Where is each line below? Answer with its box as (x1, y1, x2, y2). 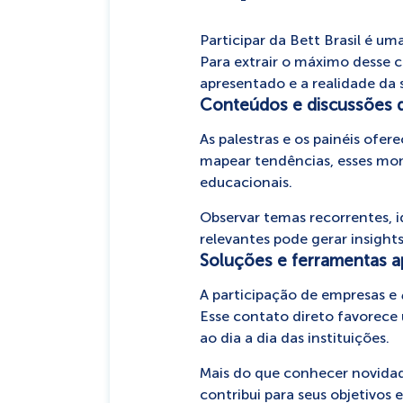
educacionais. (199, 174, 292, 191)
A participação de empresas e (199, 286, 400, 303)
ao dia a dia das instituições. (199, 329, 390, 346)
